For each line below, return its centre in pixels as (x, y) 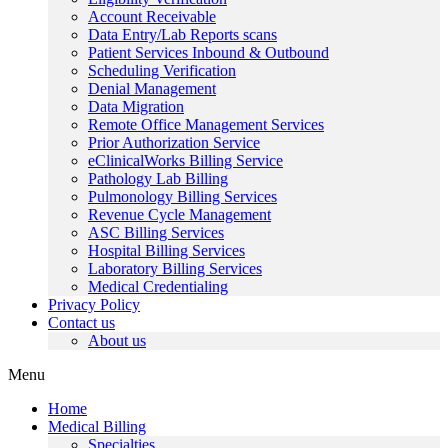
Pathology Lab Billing (158, 178)
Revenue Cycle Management (179, 214)
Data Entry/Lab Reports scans (182, 34)
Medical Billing (97, 426)
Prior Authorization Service (174, 142)
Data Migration (136, 106)
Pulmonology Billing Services (182, 196)
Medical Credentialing (158, 286)
